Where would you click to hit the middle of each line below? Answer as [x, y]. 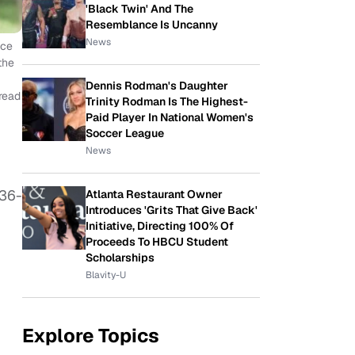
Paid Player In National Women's [170, 117]
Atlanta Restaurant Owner [154, 194]
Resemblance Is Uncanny [152, 25]
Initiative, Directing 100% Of [160, 226]
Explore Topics [91, 336]
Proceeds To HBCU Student [157, 242]
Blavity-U [106, 275]
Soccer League [125, 133]
